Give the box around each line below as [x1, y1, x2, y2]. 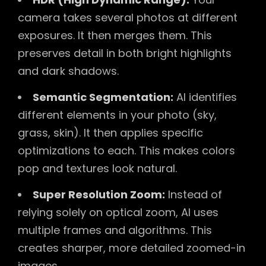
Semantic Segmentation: [33, 89, 173, 104]
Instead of [165, 186, 222, 202]
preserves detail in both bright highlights [18, 45, 232, 61]
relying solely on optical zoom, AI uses [18, 204, 218, 220]
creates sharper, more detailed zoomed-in [18, 240, 245, 255]
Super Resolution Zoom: [33, 186, 165, 202]
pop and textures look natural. [18, 160, 177, 176]
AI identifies [173, 89, 237, 104]
